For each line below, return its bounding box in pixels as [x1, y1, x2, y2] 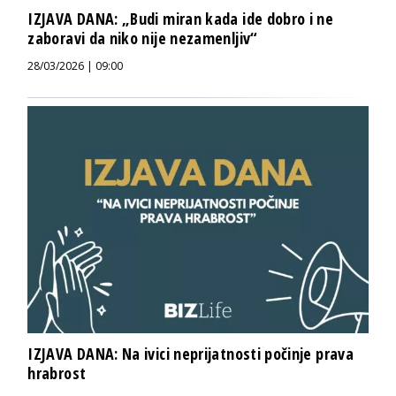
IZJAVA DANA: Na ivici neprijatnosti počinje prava [27, 343, 354, 365]
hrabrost [27, 362, 87, 385]
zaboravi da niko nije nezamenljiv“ [27, 27, 258, 49]
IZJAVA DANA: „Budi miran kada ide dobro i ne [27, 8, 334, 30]
